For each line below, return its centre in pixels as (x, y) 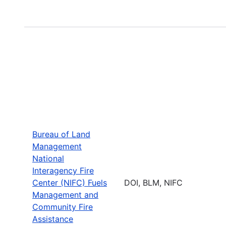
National (48, 158)
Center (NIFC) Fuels (70, 182)
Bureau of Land (61, 134)
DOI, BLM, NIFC (153, 182)
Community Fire (63, 207)
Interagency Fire (63, 170)
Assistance (53, 219)
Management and (65, 194)
